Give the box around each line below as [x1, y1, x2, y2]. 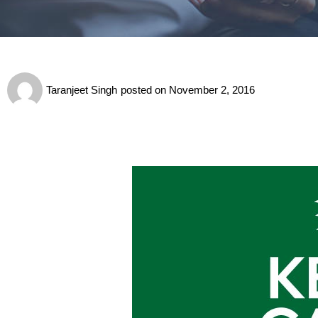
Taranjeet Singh [46, 84, 117, 96]
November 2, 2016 [169, 84, 255, 96]
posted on [121, 84, 169, 96]
